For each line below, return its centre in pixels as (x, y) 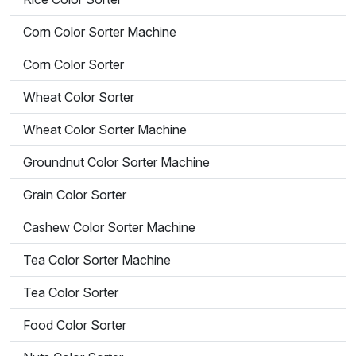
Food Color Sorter (75, 325)
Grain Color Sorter (75, 195)
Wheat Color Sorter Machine (105, 130)
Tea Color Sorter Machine (97, 260)
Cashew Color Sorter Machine (109, 227)
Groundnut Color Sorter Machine (116, 162)
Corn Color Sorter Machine (100, 32)
